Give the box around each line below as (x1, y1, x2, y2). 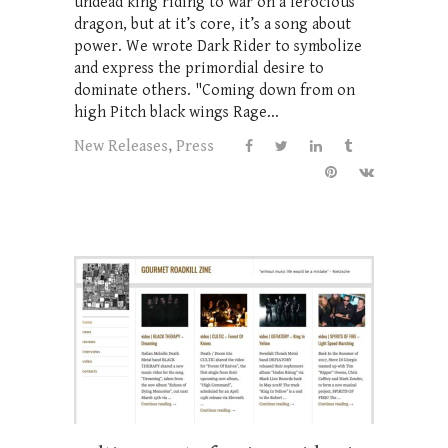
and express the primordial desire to (74, 58, 324, 78)
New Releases (74, 136, 168, 156)
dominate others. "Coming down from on (74, 80, 355, 100)
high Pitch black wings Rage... (74, 102, 279, 122)
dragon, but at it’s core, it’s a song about (74, 14, 351, 34)
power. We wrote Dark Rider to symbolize (74, 36, 362, 56)
